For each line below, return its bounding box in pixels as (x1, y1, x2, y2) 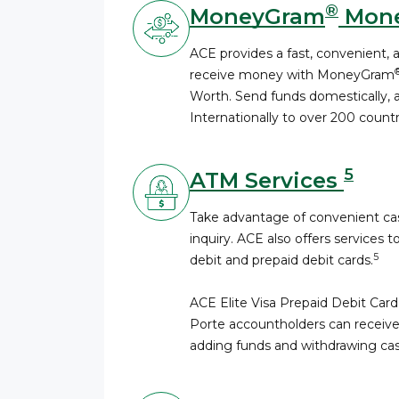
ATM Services (190, 167, 344, 193)
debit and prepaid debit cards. (190, 252, 373, 268)
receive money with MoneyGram (190, 67, 395, 83)
